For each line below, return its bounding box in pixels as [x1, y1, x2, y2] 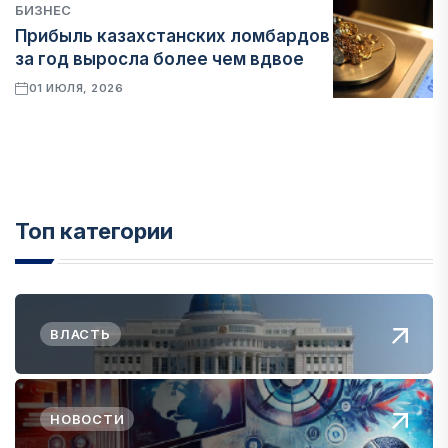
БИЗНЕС [15, 2, 71, 18]
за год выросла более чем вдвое [15, 49, 304, 69]
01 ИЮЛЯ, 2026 [28, 81, 124, 95]
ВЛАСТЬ [50, 326, 111, 342]
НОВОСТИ [50, 411, 125, 427]
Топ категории [15, 218, 173, 244]
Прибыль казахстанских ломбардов [15, 26, 330, 46]
